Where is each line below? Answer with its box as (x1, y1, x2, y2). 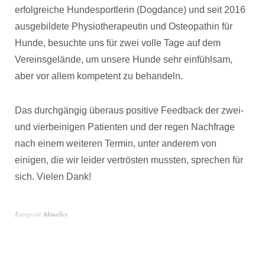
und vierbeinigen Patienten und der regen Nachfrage (15, 122, 235, 132)
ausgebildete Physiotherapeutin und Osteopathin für (15, 21, 232, 31)
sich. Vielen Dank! (15, 172, 91, 182)
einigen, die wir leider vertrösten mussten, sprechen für (15, 155, 243, 165)
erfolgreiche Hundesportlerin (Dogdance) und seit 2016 (15, 5, 245, 15)
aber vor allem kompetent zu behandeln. (15, 71, 183, 81)
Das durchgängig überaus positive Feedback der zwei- (15, 105, 244, 115)
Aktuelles (43, 209, 67, 218)
